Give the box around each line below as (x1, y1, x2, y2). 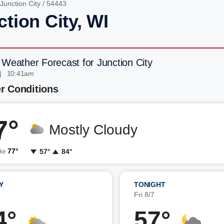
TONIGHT (134, 180, 165, 188)
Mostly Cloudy (49, 122, 137, 137)
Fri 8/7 (134, 190, 154, 198)
